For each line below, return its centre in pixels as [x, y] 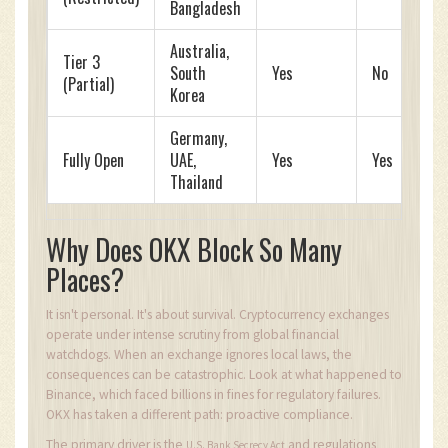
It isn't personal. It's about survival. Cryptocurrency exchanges [217, 315]
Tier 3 [81, 62]
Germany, [198, 138]
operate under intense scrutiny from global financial [192, 335]
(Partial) [88, 84]
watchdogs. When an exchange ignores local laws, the [199, 355]
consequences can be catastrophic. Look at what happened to [224, 375]
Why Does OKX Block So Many [194, 250]
